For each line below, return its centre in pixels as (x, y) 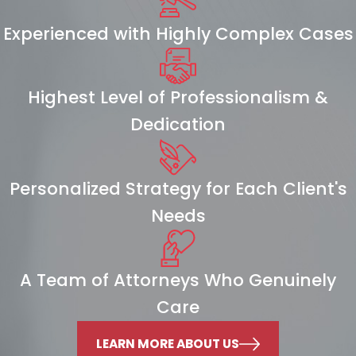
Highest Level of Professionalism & (178, 98)
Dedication (178, 125)
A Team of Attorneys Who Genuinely (178, 280)
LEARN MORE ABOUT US (167, 343)
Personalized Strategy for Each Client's (178, 189)
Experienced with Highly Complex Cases (178, 33)
